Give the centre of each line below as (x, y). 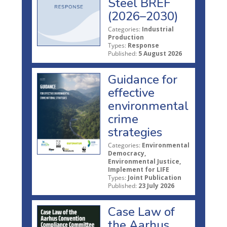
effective (131, 92)
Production (126, 37)
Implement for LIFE (139, 169)
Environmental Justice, (144, 161)
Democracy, (127, 153)
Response (143, 45)
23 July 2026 (156, 185)
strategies (135, 132)
